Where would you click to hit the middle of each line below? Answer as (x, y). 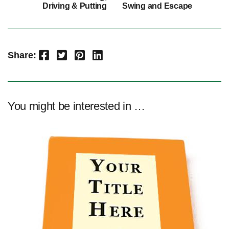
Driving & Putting (75, 6)
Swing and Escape (157, 6)
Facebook (46, 54)
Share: (22, 55)
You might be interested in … (76, 106)
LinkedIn (100, 54)
